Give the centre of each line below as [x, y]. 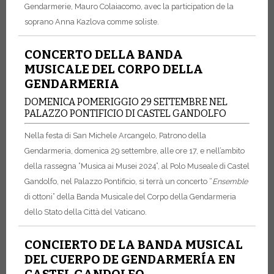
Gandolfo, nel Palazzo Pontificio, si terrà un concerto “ [118, 182]
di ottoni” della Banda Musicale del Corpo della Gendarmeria [130, 197]
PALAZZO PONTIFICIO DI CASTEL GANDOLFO [125, 113]
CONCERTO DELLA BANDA [104, 54]
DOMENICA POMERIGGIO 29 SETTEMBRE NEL [126, 102]
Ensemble [230, 182]
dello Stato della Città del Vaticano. [86, 212]
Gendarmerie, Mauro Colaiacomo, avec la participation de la [129, 6]
